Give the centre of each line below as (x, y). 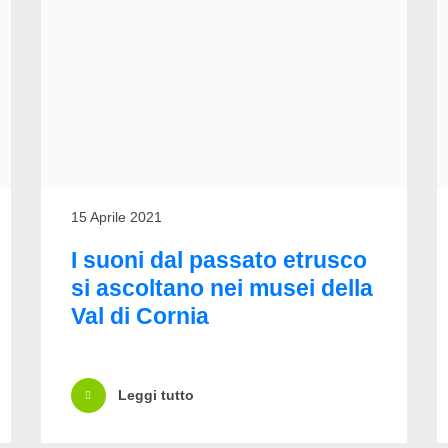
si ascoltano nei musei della (221, 287)
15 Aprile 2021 (116, 216)
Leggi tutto (155, 395)
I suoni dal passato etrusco (218, 259)
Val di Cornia (139, 315)
